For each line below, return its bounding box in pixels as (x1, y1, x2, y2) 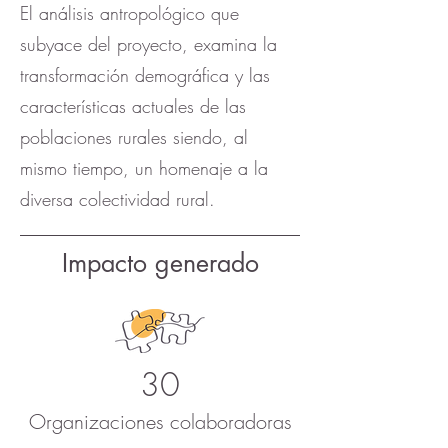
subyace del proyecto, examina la (20, 32, 277, 56)
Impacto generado (61, 247, 259, 279)
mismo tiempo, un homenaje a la (20, 156, 268, 180)
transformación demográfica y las (20, 63, 270, 87)
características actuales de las (20, 94, 246, 118)
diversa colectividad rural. (20, 187, 215, 211)
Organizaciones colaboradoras (28, 408, 292, 435)
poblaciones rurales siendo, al (20, 125, 248, 149)
